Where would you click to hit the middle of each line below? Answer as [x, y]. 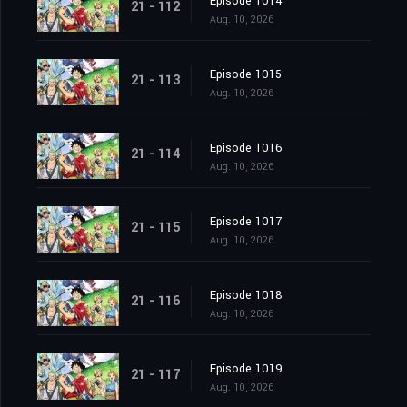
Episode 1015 [246, 75]
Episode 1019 [246, 369]
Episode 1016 [246, 149]
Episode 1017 [246, 222]
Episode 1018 [246, 296]
